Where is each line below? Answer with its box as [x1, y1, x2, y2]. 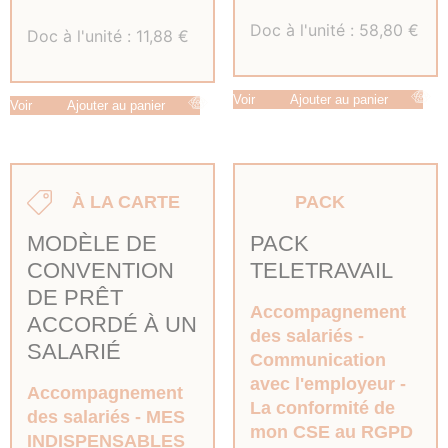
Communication [249, 349, 386, 370]
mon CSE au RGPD [249, 421, 413, 442]
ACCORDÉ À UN [27, 311, 197, 337]
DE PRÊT [27, 284, 123, 310]
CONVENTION [27, 257, 174, 283]
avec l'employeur [249, 373, 395, 394]
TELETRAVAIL [249, 257, 393, 283]
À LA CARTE [72, 191, 180, 212]
